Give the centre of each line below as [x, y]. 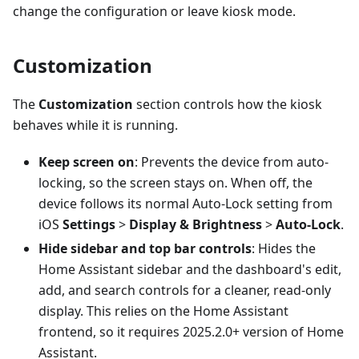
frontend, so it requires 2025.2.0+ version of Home [191, 332]
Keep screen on [87, 162]
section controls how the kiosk [228, 105]
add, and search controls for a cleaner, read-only [185, 290]
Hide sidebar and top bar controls [145, 249]
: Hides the [284, 249]
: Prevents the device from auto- [232, 162]
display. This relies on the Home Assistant [163, 311]
